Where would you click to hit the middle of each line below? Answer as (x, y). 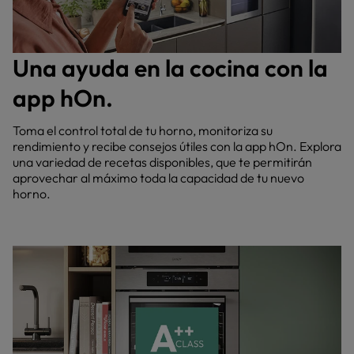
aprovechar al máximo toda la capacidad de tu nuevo (158, 178)
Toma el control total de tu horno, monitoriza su (143, 130)
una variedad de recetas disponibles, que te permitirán (162, 162)
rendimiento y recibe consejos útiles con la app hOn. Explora (177, 146)
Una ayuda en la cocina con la (170, 68)
